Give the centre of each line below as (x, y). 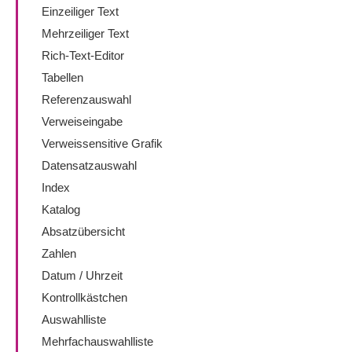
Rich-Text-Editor (83, 55)
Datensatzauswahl (89, 165)
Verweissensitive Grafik (102, 143)
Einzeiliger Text (80, 11)
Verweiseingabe (82, 121)
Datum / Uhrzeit (82, 275)
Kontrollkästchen (84, 297)
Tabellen (62, 77)
